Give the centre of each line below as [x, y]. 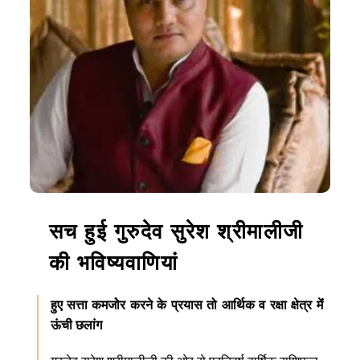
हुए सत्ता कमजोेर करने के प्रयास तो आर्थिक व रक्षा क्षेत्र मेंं [186, 305]
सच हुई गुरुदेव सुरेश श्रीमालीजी [176, 232]
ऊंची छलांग [76, 325]
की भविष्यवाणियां [113, 264]
